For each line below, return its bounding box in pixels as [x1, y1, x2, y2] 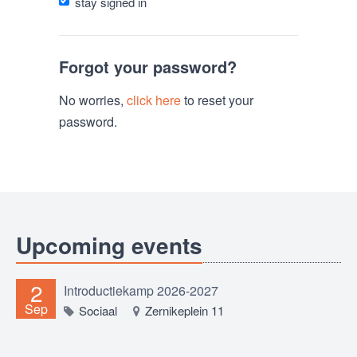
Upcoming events [16, 228, 202, 261]
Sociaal [76, 301, 117, 319]
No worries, [59, 90, 127, 109]
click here [127, 90, 181, 109]
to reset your [181, 90, 253, 109]
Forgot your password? [59, 54, 237, 78]
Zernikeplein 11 [142, 301, 224, 319]
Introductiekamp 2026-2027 [64, 280, 218, 300]
